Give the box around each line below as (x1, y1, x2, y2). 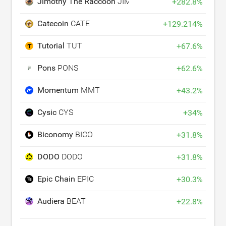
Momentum (37, 85, 81, 95)
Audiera (37, 196, 67, 206)
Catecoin (37, 19, 71, 29)
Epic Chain (37, 174, 77, 184)
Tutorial (37, 41, 67, 51)
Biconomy (37, 130, 75, 140)
